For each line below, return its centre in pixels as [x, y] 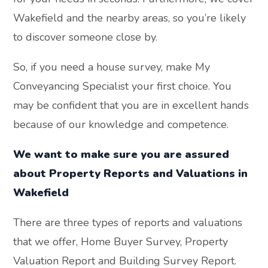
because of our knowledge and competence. [121, 124]
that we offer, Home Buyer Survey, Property [121, 241]
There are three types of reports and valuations [128, 222]
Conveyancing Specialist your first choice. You [123, 86]
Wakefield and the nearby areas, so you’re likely [130, 18]
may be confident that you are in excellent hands [131, 105]
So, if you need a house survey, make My [112, 67]
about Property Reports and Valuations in [131, 173]
